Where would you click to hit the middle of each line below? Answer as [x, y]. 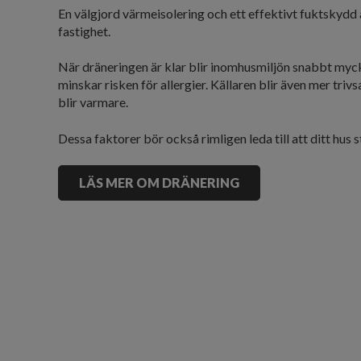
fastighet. [84, 31]
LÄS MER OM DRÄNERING [159, 183]
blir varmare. [94, 102]
